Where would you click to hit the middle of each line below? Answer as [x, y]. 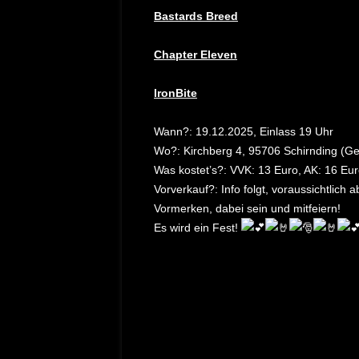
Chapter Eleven [196, 54]
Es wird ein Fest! [198, 228]
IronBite [175, 93]
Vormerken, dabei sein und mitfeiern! [247, 208]
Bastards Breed [196, 16]
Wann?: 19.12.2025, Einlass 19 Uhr [244, 131]
